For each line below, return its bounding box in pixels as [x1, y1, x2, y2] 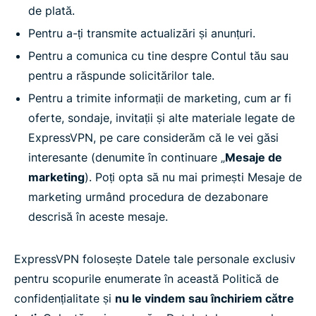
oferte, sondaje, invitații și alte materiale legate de [28, 111, 295, 125]
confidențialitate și [14, 291, 115, 305]
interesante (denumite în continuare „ [28, 150, 225, 164]
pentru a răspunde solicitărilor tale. [28, 68, 214, 83]
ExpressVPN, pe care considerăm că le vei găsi [28, 130, 279, 145]
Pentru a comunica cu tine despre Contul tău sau [28, 49, 288, 63]
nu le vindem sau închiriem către [115, 291, 294, 305]
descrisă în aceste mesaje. [28, 209, 168, 224]
